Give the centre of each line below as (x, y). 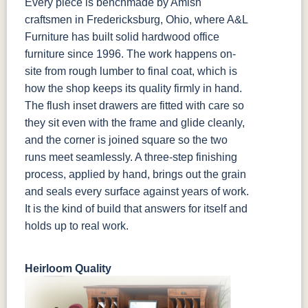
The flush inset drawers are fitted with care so (134, 106)
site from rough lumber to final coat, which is (131, 71)
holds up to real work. (77, 226)
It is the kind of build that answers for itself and (136, 209)
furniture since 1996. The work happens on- (130, 54)
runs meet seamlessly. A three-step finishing (131, 157)
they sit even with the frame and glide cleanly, (135, 123)
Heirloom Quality (68, 269)
